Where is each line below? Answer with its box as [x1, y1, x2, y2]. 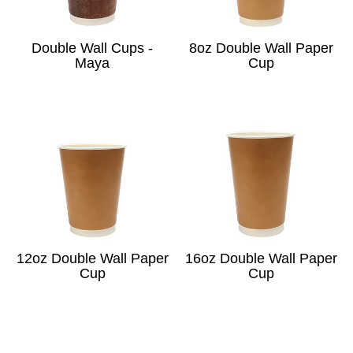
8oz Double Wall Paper [188, 40, 333, 57]
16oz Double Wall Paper [184, 251, 337, 267]
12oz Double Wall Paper [16, 251, 169, 267]
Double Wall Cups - [32, 40, 153, 57]
